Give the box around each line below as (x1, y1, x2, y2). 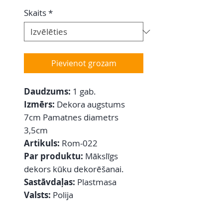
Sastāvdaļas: (24, 176, 77, 188)
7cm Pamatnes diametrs (24, 111, 118, 123)
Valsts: (24, 189, 51, 201)
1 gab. (71, 86, 96, 98)
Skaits (24, 7, 46, 19)
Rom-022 (62, 137, 98, 149)
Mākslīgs (85, 150, 118, 162)
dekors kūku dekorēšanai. (24, 163, 124, 175)
